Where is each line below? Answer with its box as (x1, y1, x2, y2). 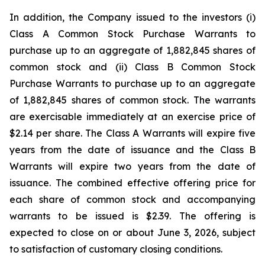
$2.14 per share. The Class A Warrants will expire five (9, 127, 256, 139)
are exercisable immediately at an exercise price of (9, 111, 256, 122)
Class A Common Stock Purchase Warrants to (9, 28, 256, 40)
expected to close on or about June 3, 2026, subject (9, 227, 256, 238)
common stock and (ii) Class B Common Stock (9, 61, 256, 73)
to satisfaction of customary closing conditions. (9, 243, 222, 255)
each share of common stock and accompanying (9, 193, 256, 205)
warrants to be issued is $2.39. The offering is (9, 210, 256, 222)
